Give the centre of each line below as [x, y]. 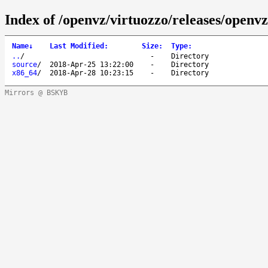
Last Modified [77, 46]
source [25, 64]
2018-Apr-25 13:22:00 [92, 64]
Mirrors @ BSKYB [36, 92]
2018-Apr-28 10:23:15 [92, 73]
